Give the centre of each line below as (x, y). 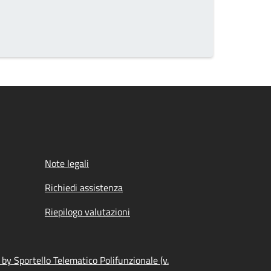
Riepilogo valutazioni (87, 212)
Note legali (67, 163)
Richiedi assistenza (84, 188)
